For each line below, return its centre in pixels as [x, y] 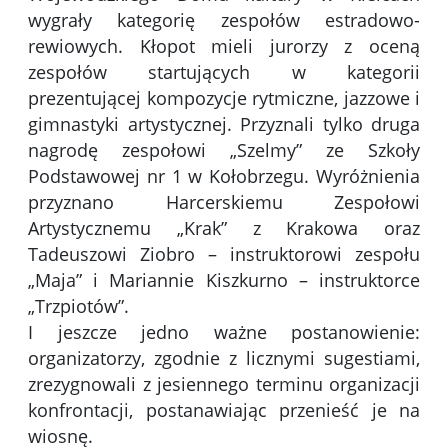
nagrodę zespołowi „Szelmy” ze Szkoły [224, 150]
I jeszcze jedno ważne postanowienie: [224, 332]
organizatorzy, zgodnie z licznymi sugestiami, [224, 358]
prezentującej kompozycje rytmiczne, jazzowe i [224, 98]
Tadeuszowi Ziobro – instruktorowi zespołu [224, 254]
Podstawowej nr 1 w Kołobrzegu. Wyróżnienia [224, 176]
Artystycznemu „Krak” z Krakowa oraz [224, 228]
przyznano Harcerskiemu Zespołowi [224, 202]
